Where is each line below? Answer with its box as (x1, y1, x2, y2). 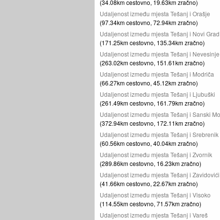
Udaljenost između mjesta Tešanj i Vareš (100, 211, 208, 219)
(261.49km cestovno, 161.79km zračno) (100, 99, 205, 107)
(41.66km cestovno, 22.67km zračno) (100, 179, 198, 188)
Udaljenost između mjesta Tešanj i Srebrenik (100, 130, 219, 138)
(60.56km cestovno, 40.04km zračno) (100, 139, 198, 147)
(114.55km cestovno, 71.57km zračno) (100, 199, 201, 208)
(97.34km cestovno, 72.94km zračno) (100, 18, 198, 27)
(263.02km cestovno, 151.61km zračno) (100, 58, 205, 67)
